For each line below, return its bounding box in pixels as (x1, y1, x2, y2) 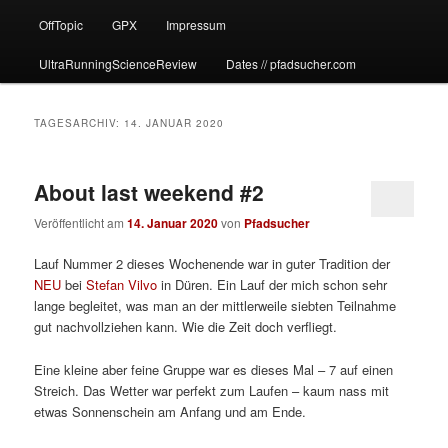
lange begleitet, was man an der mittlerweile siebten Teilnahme (34, 296, 397, 316)
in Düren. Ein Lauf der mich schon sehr (157, 275, 388, 295)
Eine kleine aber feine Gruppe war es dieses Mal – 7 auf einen (34, 359, 394, 379)
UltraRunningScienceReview (38, 54, 197, 72)
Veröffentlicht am (34, 214, 128, 232)
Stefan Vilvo (86, 275, 158, 295)
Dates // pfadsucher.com (225, 54, 356, 72)
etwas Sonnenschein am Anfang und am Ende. (34, 401, 307, 421)
